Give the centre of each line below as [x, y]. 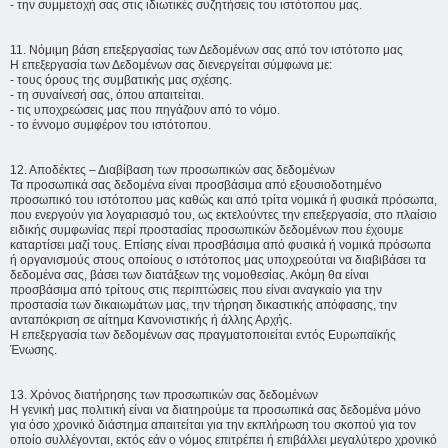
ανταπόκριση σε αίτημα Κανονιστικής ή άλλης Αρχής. [151, 320]
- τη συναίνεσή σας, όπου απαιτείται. [107, 95]
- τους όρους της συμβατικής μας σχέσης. [121, 80]
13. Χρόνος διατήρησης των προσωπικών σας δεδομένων [164, 395]
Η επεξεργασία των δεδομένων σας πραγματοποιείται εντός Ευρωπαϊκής [203, 335]
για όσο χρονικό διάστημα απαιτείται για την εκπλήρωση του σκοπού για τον [213, 425]
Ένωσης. [33, 350]
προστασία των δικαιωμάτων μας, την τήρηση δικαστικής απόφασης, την [203, 305]
